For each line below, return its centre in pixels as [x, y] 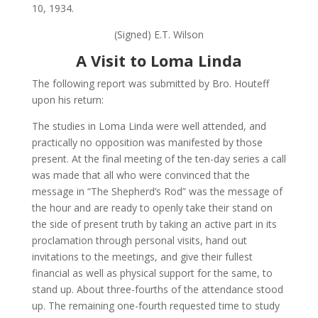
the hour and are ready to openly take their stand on [152, 208]
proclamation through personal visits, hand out [139, 241]
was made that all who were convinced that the [141, 175]
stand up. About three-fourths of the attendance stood [157, 290]
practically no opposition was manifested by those [147, 143]
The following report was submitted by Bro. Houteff [150, 84]
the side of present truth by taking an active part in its [154, 224]
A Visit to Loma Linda [159, 61]
